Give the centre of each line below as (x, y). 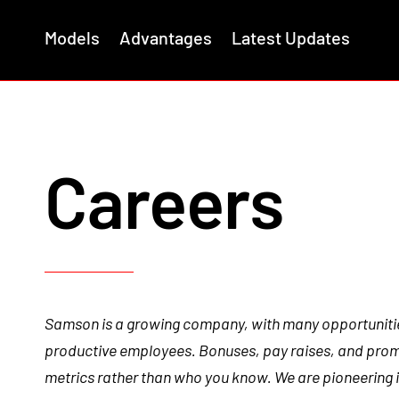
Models (72, 37)
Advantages (166, 37)
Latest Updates (291, 37)
